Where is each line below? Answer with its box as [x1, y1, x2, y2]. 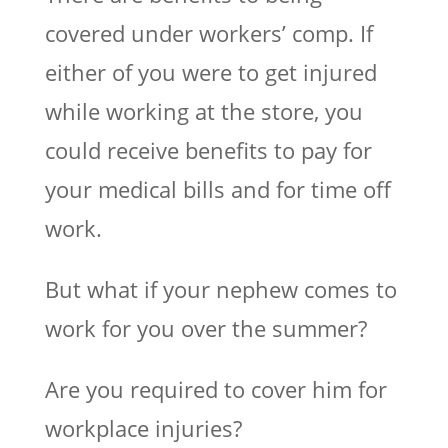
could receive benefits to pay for [44, 134, 372, 165]
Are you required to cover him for [44, 373, 387, 404]
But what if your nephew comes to [44, 273, 397, 304]
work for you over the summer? [44, 312, 367, 343]
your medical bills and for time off [44, 173, 391, 204]
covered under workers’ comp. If [44, 17, 373, 48]
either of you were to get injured [44, 56, 377, 87]
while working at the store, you [44, 95, 363, 126]
